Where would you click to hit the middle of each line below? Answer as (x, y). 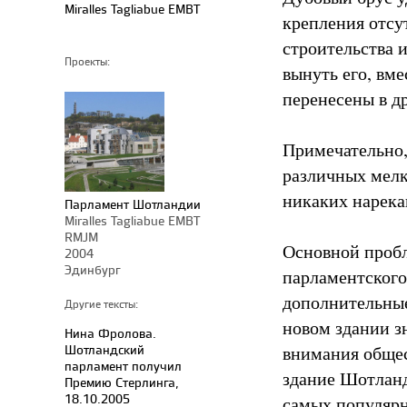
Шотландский (104, 349)
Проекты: (87, 62)
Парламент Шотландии (133, 204)
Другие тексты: (101, 304)
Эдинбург (92, 269)
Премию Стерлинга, (122, 382)
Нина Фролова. (110, 333)
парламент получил (123, 366)
